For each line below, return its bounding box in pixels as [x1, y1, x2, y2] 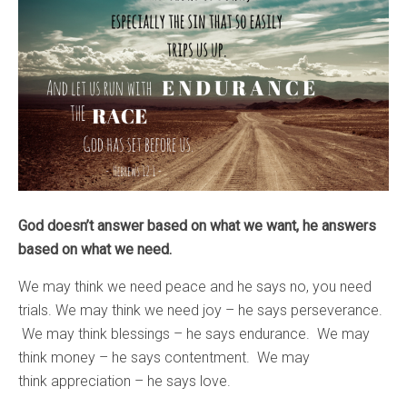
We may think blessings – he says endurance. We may [18, 324, 370, 342]
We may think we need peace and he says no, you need [18, 277, 372, 295]
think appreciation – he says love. [18, 372, 231, 390]
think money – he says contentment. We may [18, 348, 310, 366]
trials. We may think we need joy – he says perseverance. [18, 301, 382, 319]
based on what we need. [18, 240, 172, 258]
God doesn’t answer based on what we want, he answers [18, 216, 376, 234]
